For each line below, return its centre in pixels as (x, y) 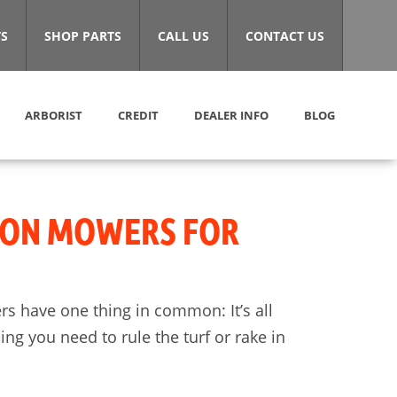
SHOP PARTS (83, 35)
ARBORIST (54, 115)
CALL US (183, 35)
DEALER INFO (231, 115)
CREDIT (138, 115)
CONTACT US (285, 35)
